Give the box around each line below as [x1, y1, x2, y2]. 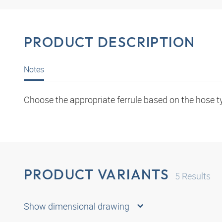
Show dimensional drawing [24, 200, 129, 212]
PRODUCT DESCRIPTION [24, 33, 195, 51]
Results [180, 170, 211, 182]
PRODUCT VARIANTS [24, 166, 169, 183]
